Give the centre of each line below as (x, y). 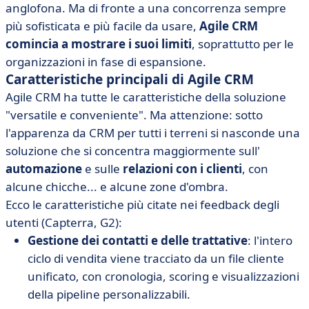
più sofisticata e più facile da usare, (102, 26)
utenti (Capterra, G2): (64, 222)
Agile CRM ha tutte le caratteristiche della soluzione (146, 97)
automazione (44, 169)
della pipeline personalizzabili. (109, 294)
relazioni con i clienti (182, 169)
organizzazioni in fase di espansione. (106, 62)
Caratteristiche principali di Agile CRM (130, 79)
